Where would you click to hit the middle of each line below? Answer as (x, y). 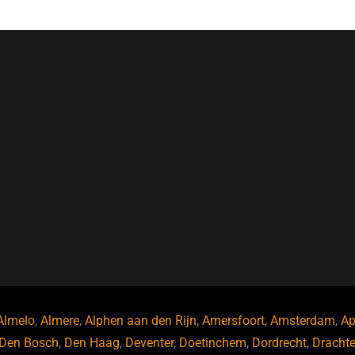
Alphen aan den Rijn (140, 321)
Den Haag (92, 343)
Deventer (149, 343)
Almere (59, 321)
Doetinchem (212, 343)
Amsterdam (302, 321)
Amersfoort (233, 321)
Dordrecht (279, 343)
